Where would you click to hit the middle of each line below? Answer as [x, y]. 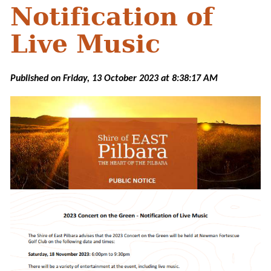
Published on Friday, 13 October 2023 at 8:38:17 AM [114, 78]
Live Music [85, 44]
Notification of [112, 17]
